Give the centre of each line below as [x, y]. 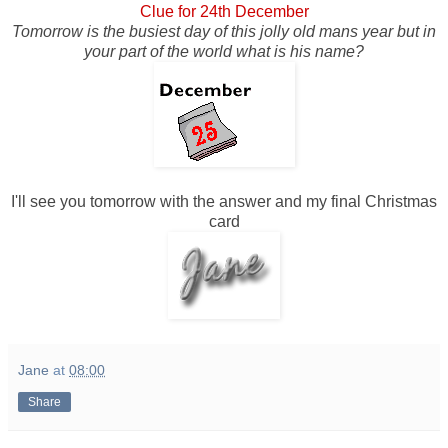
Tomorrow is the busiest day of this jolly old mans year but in [224, 31]
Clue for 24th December [224, 11]
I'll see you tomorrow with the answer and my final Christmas [224, 201]
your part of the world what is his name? [224, 51]
